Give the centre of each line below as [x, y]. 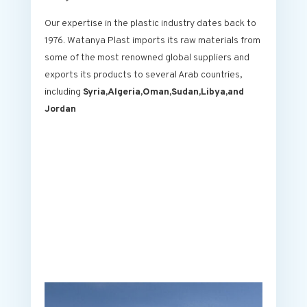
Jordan [60, 110]
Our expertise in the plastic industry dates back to [150, 24]
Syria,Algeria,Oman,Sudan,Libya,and [163, 93]
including [63, 93]
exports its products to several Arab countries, [143, 75]
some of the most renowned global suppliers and [147, 58]
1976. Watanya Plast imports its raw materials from [152, 41]
